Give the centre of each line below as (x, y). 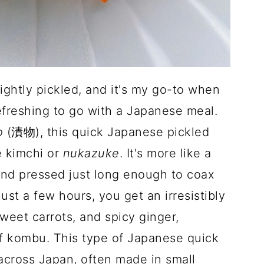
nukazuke (91, 153)
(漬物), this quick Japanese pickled (108, 132)
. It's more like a (165, 153)
